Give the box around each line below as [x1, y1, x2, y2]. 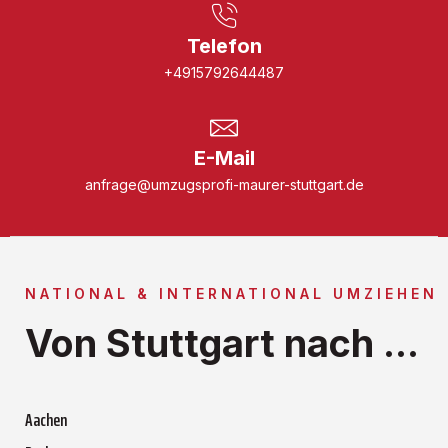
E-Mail [193, 145, 255, 170]
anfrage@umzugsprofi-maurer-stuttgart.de [84, 175, 364, 193]
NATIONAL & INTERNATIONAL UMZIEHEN [25, 284, 438, 302]
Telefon [186, 33, 262, 58]
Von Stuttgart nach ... [25, 319, 419, 366]
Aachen [25, 405, 67, 434]
